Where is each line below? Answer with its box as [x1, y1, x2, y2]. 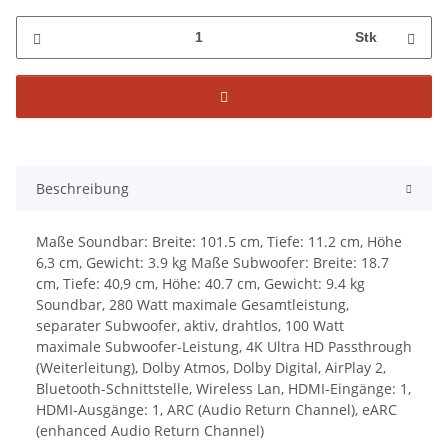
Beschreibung [36, 178, 129, 198]
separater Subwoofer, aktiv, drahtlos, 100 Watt [36, 315, 344, 335]
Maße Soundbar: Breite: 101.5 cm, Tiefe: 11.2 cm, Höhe [36, 231, 402, 251]
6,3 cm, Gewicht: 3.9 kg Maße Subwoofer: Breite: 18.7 [36, 252, 389, 272]
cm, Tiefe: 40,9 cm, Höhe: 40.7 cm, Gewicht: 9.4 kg [36, 273, 365, 293]
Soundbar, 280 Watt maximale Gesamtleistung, [36, 294, 349, 314]
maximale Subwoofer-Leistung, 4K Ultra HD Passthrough [36, 336, 412, 356]
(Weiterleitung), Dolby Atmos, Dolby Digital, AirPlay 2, [36, 357, 386, 377]
